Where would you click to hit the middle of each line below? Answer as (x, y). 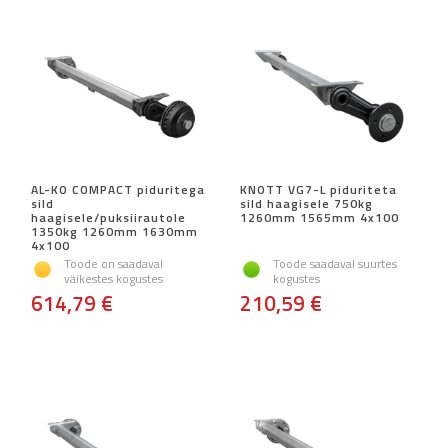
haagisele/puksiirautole (108, 218)
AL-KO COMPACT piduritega (118, 190)
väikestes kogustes (113, 279)
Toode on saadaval (113, 264)
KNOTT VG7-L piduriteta (318, 190)
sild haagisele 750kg (306, 204)
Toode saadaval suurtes (335, 264)
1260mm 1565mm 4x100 (319, 218)
